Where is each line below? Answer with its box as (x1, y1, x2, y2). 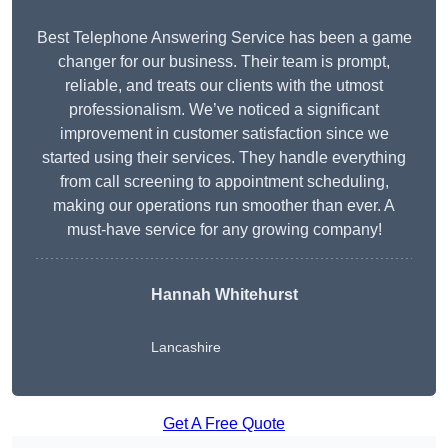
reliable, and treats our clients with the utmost (65, 77, 383, 95)
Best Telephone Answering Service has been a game (36, 29, 412, 47)
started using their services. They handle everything (42, 149, 406, 167)
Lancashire (150, 339, 221, 356)
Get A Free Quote (163, 415, 285, 433)
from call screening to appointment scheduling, (59, 173, 389, 191)
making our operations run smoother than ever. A (53, 197, 395, 215)
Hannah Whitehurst (150, 286, 298, 304)
